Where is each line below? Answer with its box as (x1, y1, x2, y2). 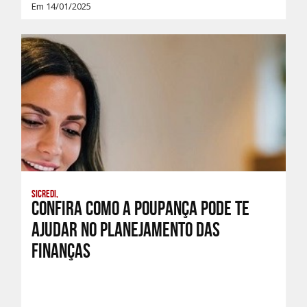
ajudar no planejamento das (32, 219, 220, 241)
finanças (32, 240, 90, 262)
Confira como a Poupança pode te (32, 197, 249, 219)
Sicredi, (32, 188, 58, 199)
